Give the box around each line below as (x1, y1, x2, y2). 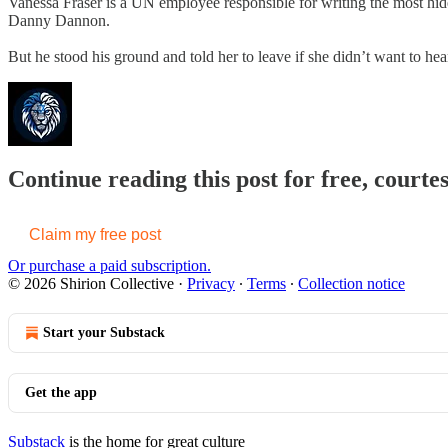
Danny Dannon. (8, 11, 110, 29)
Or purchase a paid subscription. (8, 256, 211, 274)
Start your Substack (43, 324, 165, 340)
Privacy (187, 274, 235, 292)
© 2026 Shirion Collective (8, 274, 174, 292)
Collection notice (298, 274, 405, 292)
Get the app (25, 384, 97, 400)
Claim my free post (29, 225, 161, 243)
